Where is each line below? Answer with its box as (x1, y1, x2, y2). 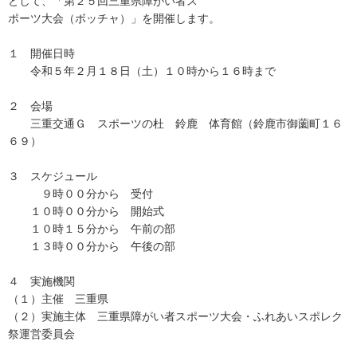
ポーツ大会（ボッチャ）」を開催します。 (8, 12, 220, 25)
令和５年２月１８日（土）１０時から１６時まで (8, 65, 276, 77)
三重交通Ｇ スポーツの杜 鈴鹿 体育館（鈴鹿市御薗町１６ (8, 117, 343, 130)
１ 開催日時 (8, 47, 75, 60)
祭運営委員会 (8, 328, 75, 340)
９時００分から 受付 (8, 187, 153, 200)
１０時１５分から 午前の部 (8, 222, 175, 235)
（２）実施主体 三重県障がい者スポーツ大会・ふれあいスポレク (8, 310, 343, 323)
